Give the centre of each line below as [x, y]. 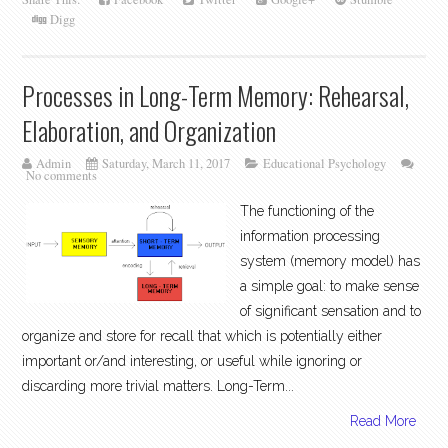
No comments [62, 175]
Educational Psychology [325, 163]
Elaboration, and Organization [149, 129]
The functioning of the [307, 211]
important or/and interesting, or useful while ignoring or [192, 361]
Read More [382, 421]
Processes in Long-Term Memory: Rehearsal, [216, 94]
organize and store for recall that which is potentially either [202, 336]
